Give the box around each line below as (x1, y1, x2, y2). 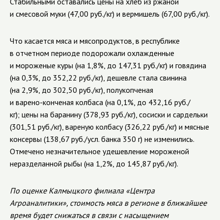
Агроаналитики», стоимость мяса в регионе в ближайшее (10, 198, 207, 208)
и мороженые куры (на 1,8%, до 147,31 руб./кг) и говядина (10, 60, 206, 70)
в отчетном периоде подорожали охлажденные (10, 48, 174, 58)
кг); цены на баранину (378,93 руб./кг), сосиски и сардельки (10, 110, 208, 119)
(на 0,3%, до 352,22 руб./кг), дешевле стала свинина (10, 73, 187, 82)
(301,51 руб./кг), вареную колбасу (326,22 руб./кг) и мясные (10, 122, 209, 132)
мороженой (150, 146, 189, 156)
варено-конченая (16, 97, 74, 107)
